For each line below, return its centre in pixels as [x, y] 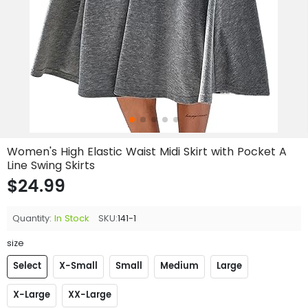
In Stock [71, 218]
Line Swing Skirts [51, 165]
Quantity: [32, 218]
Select [27, 267]
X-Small [78, 267]
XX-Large [90, 296]
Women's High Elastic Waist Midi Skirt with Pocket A [147, 152]
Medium [179, 267]
